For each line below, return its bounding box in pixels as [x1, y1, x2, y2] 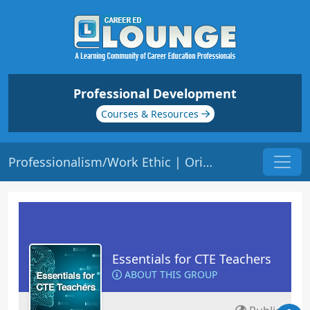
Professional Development [73, 85, 237, 102]
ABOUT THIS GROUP [122, 268, 217, 281]
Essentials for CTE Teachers [112, 250, 271, 267]
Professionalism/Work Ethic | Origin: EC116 [203, 153, 212, 170]
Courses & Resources [100, 107, 201, 120]
